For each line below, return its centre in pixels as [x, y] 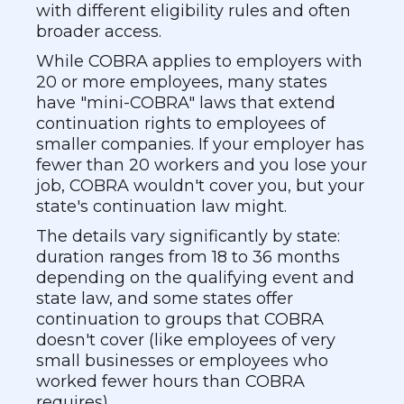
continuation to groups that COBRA [180, 319]
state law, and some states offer [165, 298]
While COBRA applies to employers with [199, 61]
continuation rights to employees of [181, 124]
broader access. [99, 32]
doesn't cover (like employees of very [186, 340]
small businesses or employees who [182, 361]
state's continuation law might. [161, 207]
